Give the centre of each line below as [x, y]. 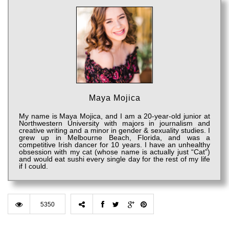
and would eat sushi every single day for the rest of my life [114, 159]
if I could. [33, 166]
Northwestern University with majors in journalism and [114, 123]
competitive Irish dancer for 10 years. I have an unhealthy [114, 144]
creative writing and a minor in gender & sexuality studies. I [114, 130]
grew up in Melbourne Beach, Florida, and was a [114, 137]
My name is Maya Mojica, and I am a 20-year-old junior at [114, 116]
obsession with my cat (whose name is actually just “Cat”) [114, 152]
